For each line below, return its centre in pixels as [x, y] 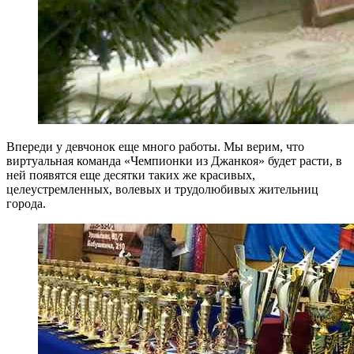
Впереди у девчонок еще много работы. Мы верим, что [155, 146]
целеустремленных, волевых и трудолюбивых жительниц [162, 189]
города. [26, 203]
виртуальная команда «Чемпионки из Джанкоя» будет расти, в [174, 160]
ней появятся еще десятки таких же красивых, [131, 175]
